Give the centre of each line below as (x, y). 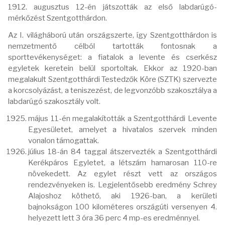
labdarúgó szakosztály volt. (54, 101)
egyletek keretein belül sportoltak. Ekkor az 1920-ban (113, 68)
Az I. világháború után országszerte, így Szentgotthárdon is (113, 35)
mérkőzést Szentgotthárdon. (58, 18)
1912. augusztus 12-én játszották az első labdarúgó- (113, 7)
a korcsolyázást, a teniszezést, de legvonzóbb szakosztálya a (113, 90)
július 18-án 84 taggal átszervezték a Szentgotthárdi (123, 151)
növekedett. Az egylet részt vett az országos (123, 174)
